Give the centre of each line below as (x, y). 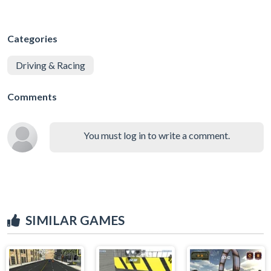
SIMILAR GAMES (75, 220)
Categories (32, 38)
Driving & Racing (51, 65)
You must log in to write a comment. (157, 135)
